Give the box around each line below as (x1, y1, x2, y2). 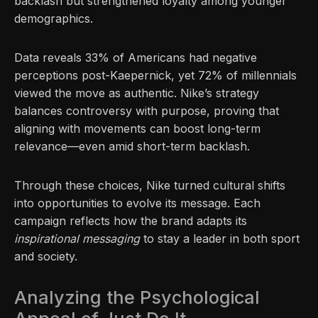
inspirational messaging (14, 231, 140, 246)
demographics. (14, 11, 93, 26)
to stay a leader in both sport (140, 231, 300, 246)
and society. (14, 249, 77, 264)
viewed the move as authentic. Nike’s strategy (14, 86, 259, 101)
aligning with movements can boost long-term (14, 121, 261, 136)
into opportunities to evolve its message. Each (14, 196, 261, 211)
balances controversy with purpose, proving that (14, 104, 279, 119)
